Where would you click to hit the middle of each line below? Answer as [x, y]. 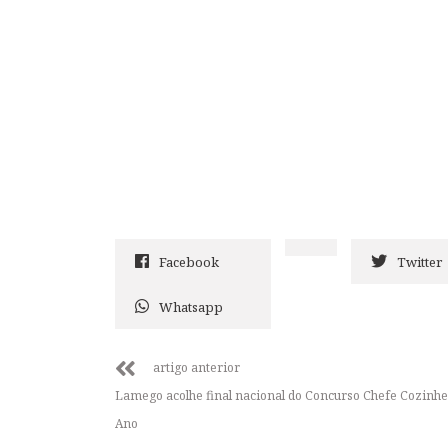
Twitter [419, 261]
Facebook [189, 261]
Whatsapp [191, 306]
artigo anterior [196, 367]
